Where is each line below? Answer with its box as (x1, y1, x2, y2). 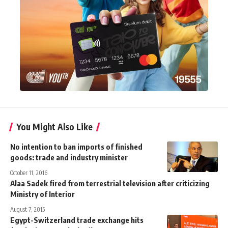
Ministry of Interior (10, 189, 75, 198)
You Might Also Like (16, 121, 93, 132)
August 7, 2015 (10, 205, 45, 213)
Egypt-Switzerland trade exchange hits (10, 215, 144, 224)
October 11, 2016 (10, 168, 47, 177)
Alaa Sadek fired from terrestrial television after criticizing (10, 178, 210, 188)
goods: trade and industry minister (10, 152, 128, 162)
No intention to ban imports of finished (10, 141, 142, 151)
